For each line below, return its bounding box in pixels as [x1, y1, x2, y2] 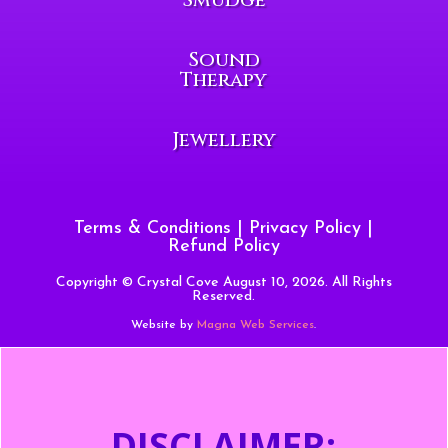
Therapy [180, 65, 268, 93]
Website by [131, 318, 198, 331]
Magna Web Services [197, 318, 315, 331]
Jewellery [171, 125, 276, 153]
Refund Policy [167, 236, 280, 256]
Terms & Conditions [74, 218, 232, 238]
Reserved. [192, 288, 256, 304]
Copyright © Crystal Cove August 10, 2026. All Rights [55, 274, 392, 290]
